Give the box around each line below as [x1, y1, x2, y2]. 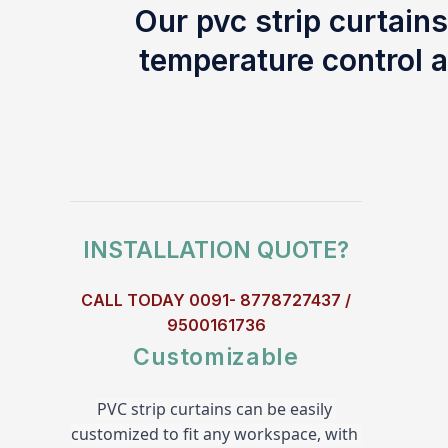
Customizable [133, 343, 299, 371]
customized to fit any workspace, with [70, 423, 358, 445]
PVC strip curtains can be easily [96, 398, 332, 420]
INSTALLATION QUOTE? [83, 236, 350, 264]
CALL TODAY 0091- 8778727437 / [81, 290, 352, 310]
